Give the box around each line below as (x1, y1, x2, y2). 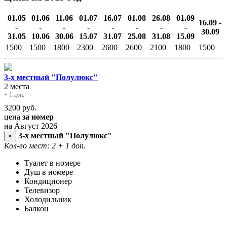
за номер (22, 112, 54, 122)
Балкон (24, 204, 49, 213)
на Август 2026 (4, 122, 57, 131)
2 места (4, 82, 29, 91)
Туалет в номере (24, 159, 81, 168)
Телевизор (24, 186, 60, 195)
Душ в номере (24, 168, 73, 177)
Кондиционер (24, 177, 72, 186)
